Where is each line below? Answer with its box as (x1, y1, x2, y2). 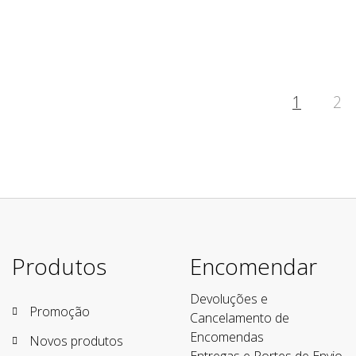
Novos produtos (29, 332, 123, 350)
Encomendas (190, 328, 264, 346)
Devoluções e (190, 290, 268, 308)
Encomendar (190, 251, 317, 282)
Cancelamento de (190, 309, 289, 327)
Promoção (29, 303, 90, 321)
